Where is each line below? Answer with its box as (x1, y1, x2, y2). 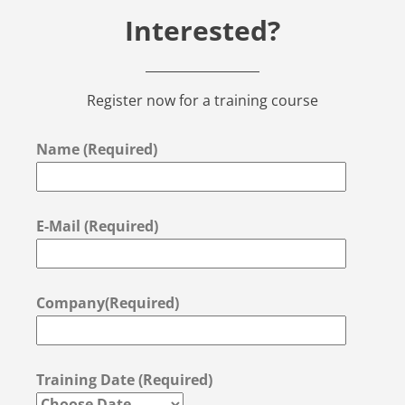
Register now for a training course (87, 89, 318, 110)
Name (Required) (36, 138, 157, 159)
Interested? (125, 11, 280, 49)
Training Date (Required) (36, 369, 212, 390)
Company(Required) (36, 292, 179, 313)
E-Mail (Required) (36, 215, 158, 236)
